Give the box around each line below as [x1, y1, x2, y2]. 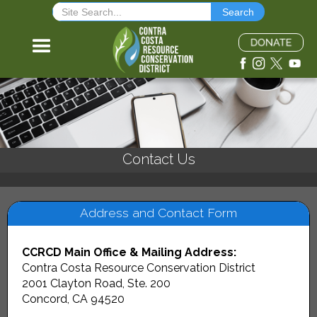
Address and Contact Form [80, 205, 237, 221]
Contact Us [122, 151, 195, 168]
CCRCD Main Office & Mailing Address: [22, 246, 236, 260]
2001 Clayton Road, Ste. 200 [22, 277, 171, 291]
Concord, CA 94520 [22, 292, 125, 306]
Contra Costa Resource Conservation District [22, 261, 255, 275]
